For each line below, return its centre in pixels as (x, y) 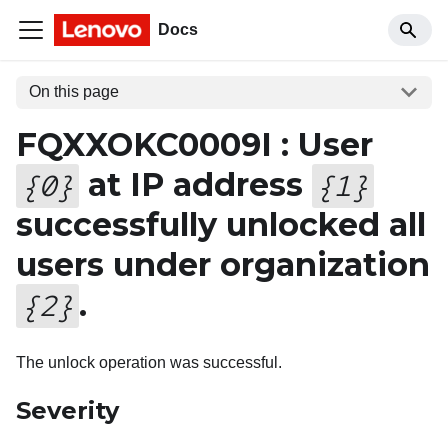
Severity (67, 410)
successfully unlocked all (221, 224)
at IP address (195, 184)
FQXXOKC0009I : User (194, 144)
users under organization (223, 264)
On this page (73, 92)
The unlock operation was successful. (149, 362)
